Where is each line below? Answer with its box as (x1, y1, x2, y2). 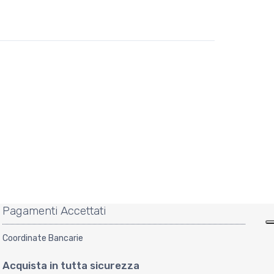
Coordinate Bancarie (2, 232, 84, 243)
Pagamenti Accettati (2, 203, 107, 218)
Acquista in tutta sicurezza (2, 259, 140, 272)
